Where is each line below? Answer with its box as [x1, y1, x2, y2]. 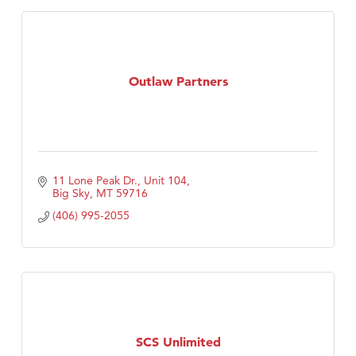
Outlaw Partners [128, 72, 228, 89]
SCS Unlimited [135, 333, 221, 350]
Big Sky [52, 186, 90, 201]
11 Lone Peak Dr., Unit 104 [52, 173, 187, 188]
